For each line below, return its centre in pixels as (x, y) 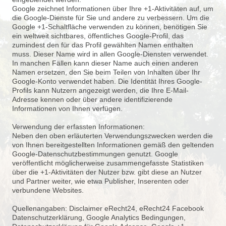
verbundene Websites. (48, 190)
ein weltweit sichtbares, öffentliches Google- (82, 36)
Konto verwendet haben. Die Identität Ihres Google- (120, 81)
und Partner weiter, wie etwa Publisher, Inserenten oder (100, 181)
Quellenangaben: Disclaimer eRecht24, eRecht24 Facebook (108, 208)
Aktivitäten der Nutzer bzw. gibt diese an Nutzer (126, 172)
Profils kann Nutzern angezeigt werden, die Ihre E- (93, 90)
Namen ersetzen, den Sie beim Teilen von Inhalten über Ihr (106, 72)
